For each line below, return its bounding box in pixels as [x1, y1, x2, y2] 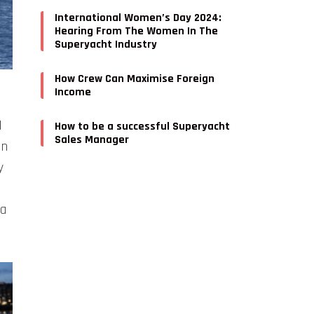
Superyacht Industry [55, 36, 158, 52]
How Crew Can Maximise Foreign [55, 71, 215, 86]
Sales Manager [55, 132, 130, 147]
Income [55, 84, 92, 100]
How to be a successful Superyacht [55, 118, 231, 134]
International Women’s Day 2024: [55, 10, 222, 25]
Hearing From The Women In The [55, 23, 219, 39]
